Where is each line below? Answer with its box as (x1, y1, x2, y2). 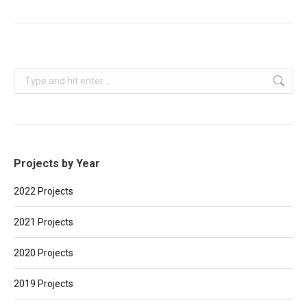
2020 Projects (14, 247, 73, 259)
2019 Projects (14, 278, 73, 290)
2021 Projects (14, 217, 73, 228)
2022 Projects (14, 186, 73, 197)
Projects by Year (14, 157, 100, 171)
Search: (13, 70, 46, 82)
